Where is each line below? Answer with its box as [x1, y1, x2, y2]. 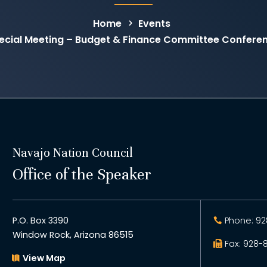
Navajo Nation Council [12, 145, 133, 160]
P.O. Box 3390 [12, 215, 69, 227]
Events [138, 16, 170, 30]
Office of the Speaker [12, 164, 151, 184]
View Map [23, 252, 66, 264]
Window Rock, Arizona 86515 [12, 229, 133, 241]
